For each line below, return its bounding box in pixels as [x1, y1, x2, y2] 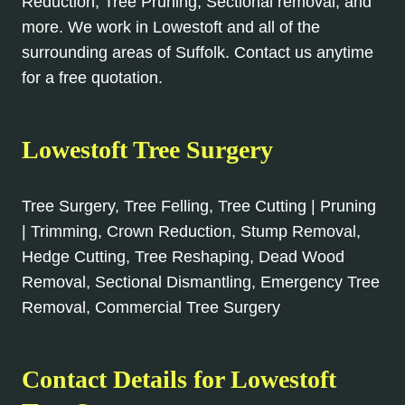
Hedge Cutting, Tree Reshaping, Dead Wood [22, 247, 344, 266]
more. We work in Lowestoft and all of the [22, 17, 320, 36]
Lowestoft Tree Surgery [22, 135, 273, 164]
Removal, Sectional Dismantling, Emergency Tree [22, 272, 380, 291]
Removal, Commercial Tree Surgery [22, 297, 280, 316]
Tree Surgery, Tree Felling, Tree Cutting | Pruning [22, 196, 376, 215]
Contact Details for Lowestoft [22, 364, 336, 393]
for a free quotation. [22, 68, 163, 87]
